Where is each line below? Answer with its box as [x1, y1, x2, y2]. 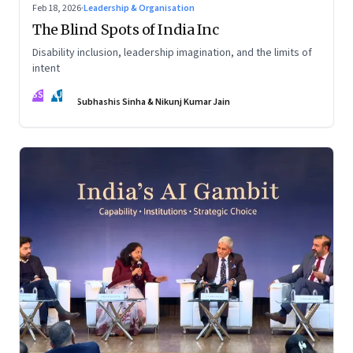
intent [32, 61, 60, 77]
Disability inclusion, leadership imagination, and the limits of [32, 45, 312, 61]
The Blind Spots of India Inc [32, 20, 219, 39]
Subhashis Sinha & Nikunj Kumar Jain [76, 95, 230, 109]
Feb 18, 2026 [32, 2, 81, 16]
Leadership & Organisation [84, 2, 195, 16]
